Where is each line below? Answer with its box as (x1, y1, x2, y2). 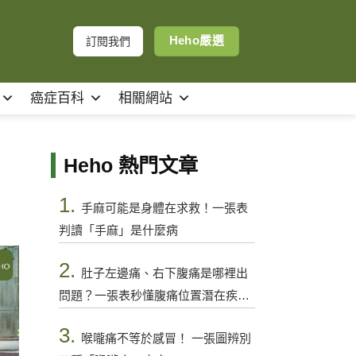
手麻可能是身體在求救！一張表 (80, 201, 248, 215)
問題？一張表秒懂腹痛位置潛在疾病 (58, 288, 250, 302)
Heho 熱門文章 (63, 154, 198, 176)
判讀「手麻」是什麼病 (58, 223, 178, 237)
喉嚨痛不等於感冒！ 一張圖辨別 (80, 331, 251, 345)
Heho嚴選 (168, 34, 225, 48)
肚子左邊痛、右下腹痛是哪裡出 (80, 266, 248, 280)
